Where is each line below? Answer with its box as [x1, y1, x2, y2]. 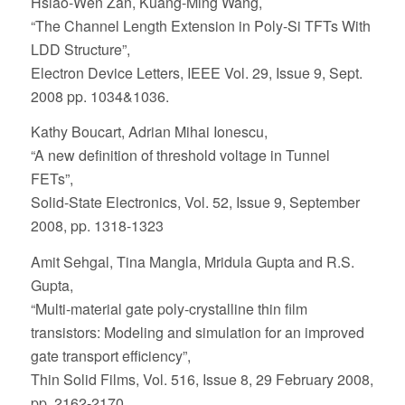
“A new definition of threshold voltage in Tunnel [30, 145, 330, 166]
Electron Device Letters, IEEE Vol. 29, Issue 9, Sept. [30, 61, 363, 83]
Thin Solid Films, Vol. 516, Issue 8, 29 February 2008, [30, 369, 373, 391]
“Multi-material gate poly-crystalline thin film [30, 298, 307, 320]
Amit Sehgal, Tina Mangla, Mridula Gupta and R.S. [30, 251, 354, 273]
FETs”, [30, 168, 73, 190]
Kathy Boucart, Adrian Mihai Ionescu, [30, 121, 268, 143]
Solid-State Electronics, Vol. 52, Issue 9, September [30, 192, 360, 213]
